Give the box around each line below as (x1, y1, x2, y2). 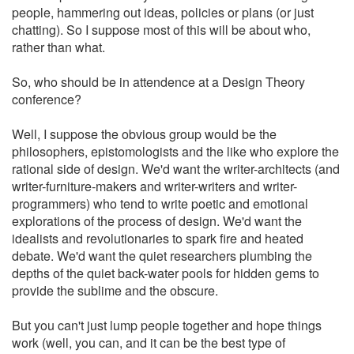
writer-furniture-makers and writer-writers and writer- (12, 177, 297, 195)
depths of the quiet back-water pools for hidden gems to (12, 264, 319, 282)
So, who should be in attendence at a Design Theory (12, 73, 305, 91)
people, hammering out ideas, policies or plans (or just (12, 3, 314, 21)
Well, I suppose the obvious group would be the (12, 125, 277, 143)
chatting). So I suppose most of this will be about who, (12, 21, 311, 39)
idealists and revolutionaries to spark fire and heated (12, 229, 303, 247)
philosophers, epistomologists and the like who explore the (12, 142, 339, 160)
